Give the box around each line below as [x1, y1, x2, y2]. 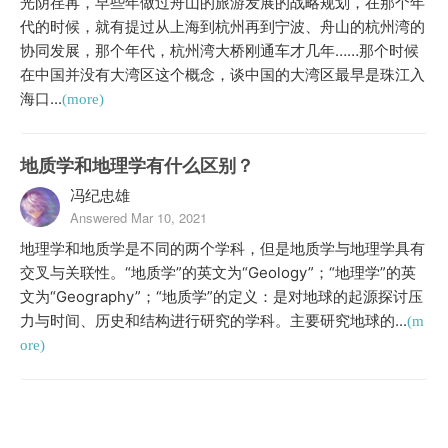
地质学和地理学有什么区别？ [20, 155, 254, 176]
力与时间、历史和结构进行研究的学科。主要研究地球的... [20, 311, 407, 330]
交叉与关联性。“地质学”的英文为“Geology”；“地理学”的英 [20, 263, 416, 282]
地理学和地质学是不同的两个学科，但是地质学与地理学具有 [20, 239, 425, 258]
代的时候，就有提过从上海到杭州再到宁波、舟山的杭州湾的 [20, 17, 425, 36]
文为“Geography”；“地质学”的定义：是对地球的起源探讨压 [20, 287, 423, 306]
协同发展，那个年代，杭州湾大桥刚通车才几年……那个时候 [20, 41, 419, 60]
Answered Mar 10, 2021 [70, 208, 207, 227]
